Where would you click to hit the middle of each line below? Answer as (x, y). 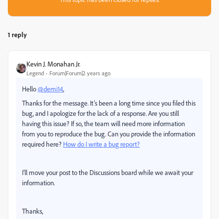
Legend (35, 73)
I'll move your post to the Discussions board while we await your (108, 172)
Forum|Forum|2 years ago (80, 73)
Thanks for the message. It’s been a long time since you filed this (109, 103)
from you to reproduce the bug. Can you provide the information (109, 134)
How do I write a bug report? (101, 144)
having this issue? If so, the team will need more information (103, 123)
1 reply (17, 34)
